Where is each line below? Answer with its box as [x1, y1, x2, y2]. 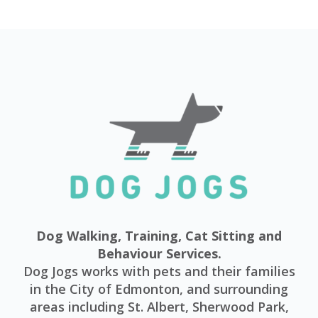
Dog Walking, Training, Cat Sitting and [36, 226, 282, 244]
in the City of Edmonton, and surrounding [30, 280, 288, 297]
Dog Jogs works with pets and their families [23, 262, 295, 280]
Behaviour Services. [97, 244, 221, 262]
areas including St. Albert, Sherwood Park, [29, 297, 289, 315]
